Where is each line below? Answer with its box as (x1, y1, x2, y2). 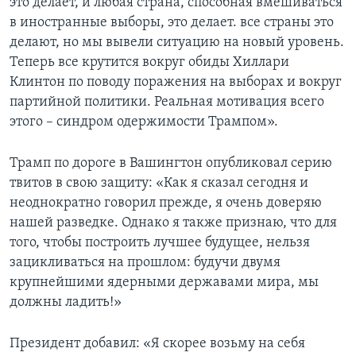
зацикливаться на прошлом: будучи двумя (10, 255, 281, 271)
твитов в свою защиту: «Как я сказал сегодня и (10, 176, 308, 192)
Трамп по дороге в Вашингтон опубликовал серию (10, 156, 332, 172)
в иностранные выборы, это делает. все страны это (10, 15, 334, 31)
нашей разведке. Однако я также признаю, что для (10, 215, 337, 231)
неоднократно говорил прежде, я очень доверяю (10, 195, 322, 211)
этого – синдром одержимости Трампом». (10, 114, 278, 130)
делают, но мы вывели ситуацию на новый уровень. (10, 35, 344, 51)
